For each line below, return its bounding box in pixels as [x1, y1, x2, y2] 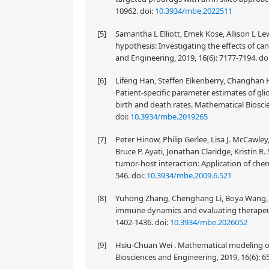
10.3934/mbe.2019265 [130, 111, 208, 122]
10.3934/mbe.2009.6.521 [147, 170, 232, 181]
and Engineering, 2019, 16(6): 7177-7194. [115, 52, 259, 63]
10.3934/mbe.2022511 [155, 5, 232, 16]
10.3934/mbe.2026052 [170, 217, 247, 228]
